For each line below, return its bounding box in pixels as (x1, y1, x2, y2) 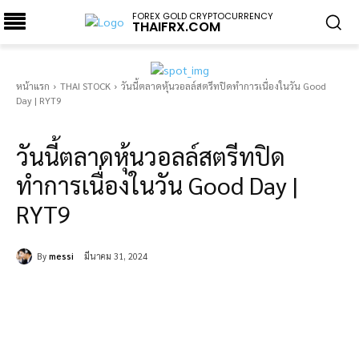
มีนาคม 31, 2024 (84, 250, 147, 263)
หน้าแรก (16, 79, 50, 92)
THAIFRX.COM (132, 17, 220, 36)
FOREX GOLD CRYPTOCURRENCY (132, 9, 273, 22)
